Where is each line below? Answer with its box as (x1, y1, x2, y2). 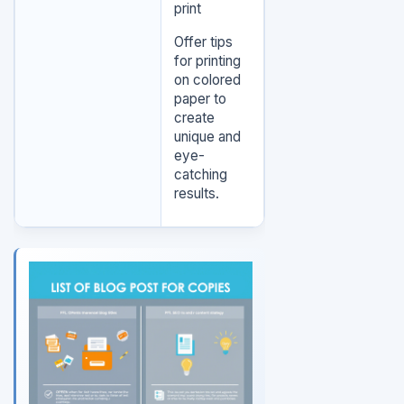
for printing (173, 52, 241, 70)
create (173, 109, 215, 127)
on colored (173, 71, 241, 89)
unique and (173, 128, 241, 146)
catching (173, 166, 227, 184)
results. (173, 185, 219, 203)
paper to (173, 90, 226, 108)
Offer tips (173, 33, 233, 51)
